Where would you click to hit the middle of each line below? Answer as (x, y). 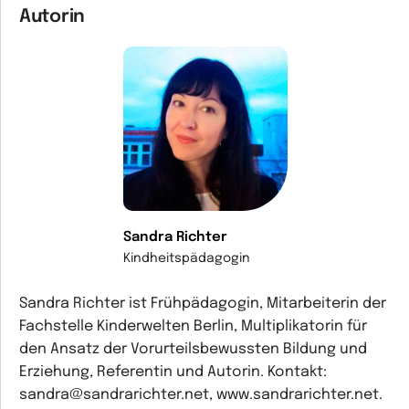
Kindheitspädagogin (186, 258)
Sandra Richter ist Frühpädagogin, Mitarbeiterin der (203, 304)
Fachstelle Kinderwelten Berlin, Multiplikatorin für (193, 326)
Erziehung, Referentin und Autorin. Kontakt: (173, 372)
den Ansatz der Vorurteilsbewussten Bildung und (193, 349)
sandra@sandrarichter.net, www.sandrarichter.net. (201, 395)
